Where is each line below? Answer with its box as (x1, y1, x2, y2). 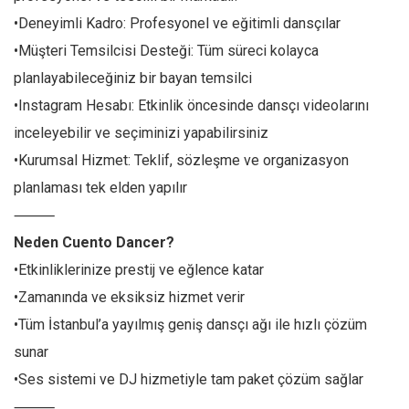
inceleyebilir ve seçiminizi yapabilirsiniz (14, 124, 268, 142)
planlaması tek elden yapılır (14, 179, 187, 196)
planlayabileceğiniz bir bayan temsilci (14, 69, 252, 87)
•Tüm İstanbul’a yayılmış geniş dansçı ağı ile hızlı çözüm (14, 316, 367, 333)
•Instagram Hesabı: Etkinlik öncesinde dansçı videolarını (14, 97, 369, 114)
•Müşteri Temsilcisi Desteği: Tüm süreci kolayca (14, 42, 319, 59)
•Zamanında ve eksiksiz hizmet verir (14, 288, 245, 306)
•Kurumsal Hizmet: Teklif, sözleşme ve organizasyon (14, 152, 349, 169)
